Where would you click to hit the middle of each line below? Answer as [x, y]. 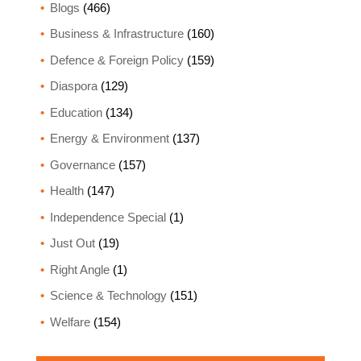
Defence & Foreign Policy [116, 60]
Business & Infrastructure [116, 34]
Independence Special [108, 217]
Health [66, 191]
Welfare [70, 322]
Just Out [72, 243]
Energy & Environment [109, 139]
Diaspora [73, 86]
